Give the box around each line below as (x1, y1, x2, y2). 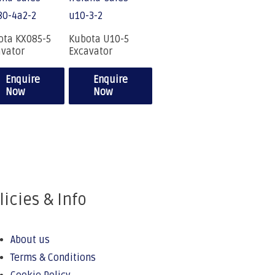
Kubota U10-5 (68, 33, 129, 46)
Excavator (68, 45, 112, 58)
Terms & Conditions (10, 252, 96, 265)
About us (10, 234, 50, 247)
